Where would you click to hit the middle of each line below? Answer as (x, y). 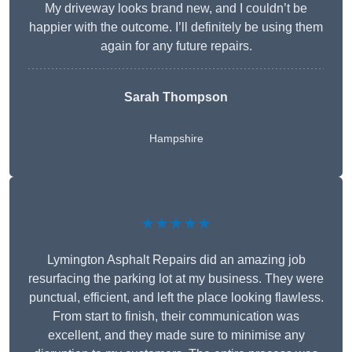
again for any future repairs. (176, 46)
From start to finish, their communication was (176, 317)
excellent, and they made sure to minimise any (176, 335)
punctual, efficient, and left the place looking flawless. (176, 298)
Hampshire (176, 139)
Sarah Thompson (176, 97)
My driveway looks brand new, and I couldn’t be (176, 9)
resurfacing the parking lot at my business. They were (176, 279)
